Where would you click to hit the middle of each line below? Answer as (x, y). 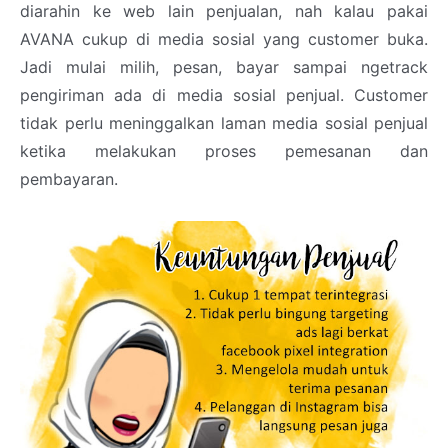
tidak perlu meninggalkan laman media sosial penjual (224, 122)
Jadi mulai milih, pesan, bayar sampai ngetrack (224, 66)
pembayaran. (71, 178)
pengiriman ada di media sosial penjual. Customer (224, 94)
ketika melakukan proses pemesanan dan (224, 150)
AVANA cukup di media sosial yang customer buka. (224, 38)
